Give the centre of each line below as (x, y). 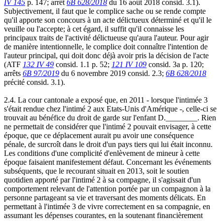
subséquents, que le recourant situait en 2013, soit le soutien (96, 171)
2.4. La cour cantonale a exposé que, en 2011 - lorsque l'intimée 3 (106, 100)
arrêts (13, 73)
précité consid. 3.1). (35, 82)
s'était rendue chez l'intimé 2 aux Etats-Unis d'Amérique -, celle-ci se (110, 109)
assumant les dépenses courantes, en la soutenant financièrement (103, 215)
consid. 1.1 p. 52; (83, 64)
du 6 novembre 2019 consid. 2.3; (112, 73)
